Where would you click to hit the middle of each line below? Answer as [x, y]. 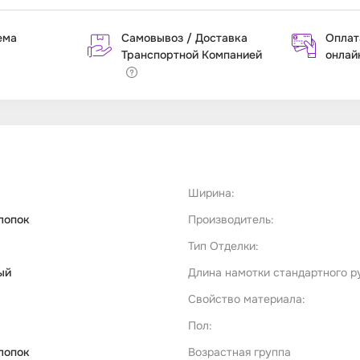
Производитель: [231, 220]
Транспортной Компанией [192, 55]
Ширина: [211, 193]
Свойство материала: [247, 299]
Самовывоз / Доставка [184, 38]
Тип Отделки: [223, 246]
